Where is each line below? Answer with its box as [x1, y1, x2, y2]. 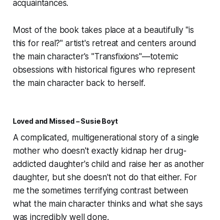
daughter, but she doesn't [12, 172, 114, 183]
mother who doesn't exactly [12, 146, 121, 156]
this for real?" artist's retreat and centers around [12, 38, 197, 49]
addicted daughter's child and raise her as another [12, 159, 205, 169]
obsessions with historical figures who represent [12, 65, 195, 75]
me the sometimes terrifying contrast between [12, 186, 189, 196]
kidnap [121, 146, 147, 156]
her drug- [147, 146, 187, 156]
